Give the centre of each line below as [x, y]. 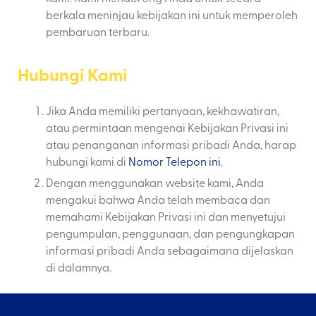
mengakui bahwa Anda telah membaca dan [158, 199]
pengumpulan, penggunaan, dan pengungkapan [170, 233]
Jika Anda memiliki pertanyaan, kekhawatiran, [163, 110]
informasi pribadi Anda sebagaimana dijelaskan [170, 250]
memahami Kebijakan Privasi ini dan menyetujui [166, 216]
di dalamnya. [79, 267]
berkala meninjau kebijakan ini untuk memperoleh [172, 14]
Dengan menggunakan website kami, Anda [155, 182]
